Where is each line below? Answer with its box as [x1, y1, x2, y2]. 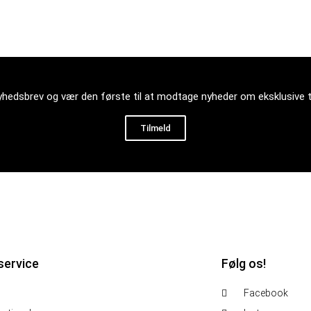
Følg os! [221, 255, 266, 271]
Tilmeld [140, 122, 171, 133]
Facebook [244, 287, 289, 299]
